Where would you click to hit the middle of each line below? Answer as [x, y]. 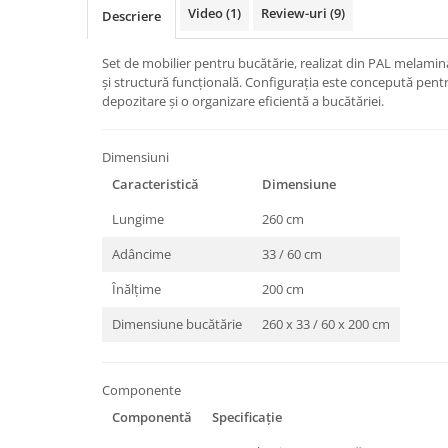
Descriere [131, 15]
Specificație [247, 416]
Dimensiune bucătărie [177, 323]
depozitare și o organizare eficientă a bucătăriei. [243, 100]
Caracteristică [155, 183]
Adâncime [141, 253]
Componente [141, 389]
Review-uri [295, 12]
